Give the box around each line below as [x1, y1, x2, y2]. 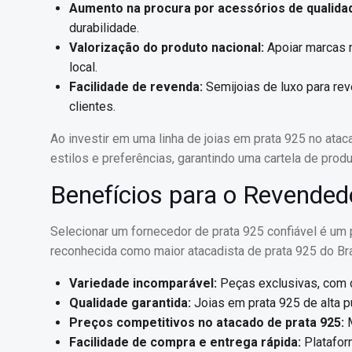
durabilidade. [69, 20, 139, 35]
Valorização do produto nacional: [69, 40, 264, 55]
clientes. [69, 99, 115, 114]
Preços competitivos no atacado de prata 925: [69, 315, 344, 330]
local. [69, 60, 97, 75]
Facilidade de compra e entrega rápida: [69, 335, 301, 350]
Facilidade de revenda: [69, 79, 203, 94]
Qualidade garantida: [69, 295, 191, 310]
